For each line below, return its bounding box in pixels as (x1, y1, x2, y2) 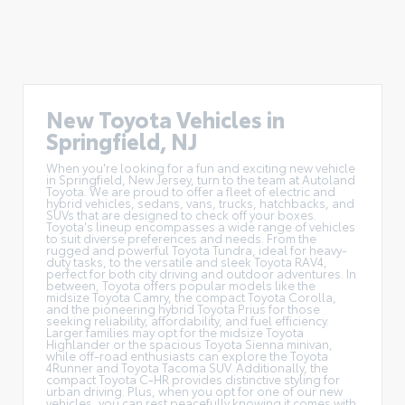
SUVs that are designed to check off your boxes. (46, 205, 316, 222)
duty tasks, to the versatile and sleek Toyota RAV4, (46, 252, 327, 269)
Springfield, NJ (46, 124, 197, 155)
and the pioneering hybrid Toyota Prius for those (46, 299, 320, 316)
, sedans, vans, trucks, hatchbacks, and (131, 193, 354, 211)
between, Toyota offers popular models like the (46, 276, 316, 293)
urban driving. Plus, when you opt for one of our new (46, 381, 343, 399)
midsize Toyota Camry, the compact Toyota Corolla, (46, 287, 336, 305)
